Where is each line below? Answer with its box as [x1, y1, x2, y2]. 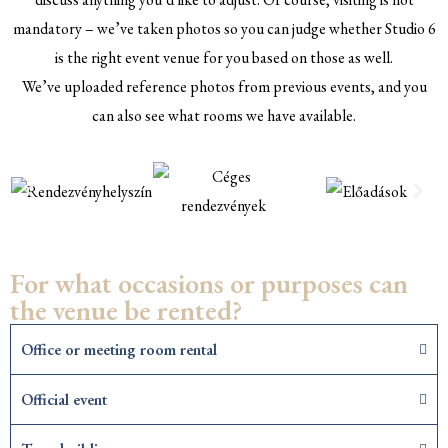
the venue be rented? [10, 292, 243, 329]
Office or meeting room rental [21, 339, 217, 361]
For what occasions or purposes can [10, 265, 408, 302]
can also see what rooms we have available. [92, 105, 356, 127]
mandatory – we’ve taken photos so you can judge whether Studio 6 [12, 18, 436, 40]
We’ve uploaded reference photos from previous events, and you [21, 76, 427, 98]
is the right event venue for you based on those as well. [55, 47, 393, 69]
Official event [21, 389, 107, 411]
